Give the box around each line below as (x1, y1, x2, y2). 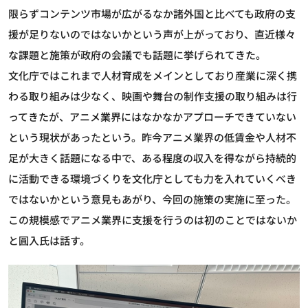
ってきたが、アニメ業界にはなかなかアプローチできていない (8, 109, 296, 124)
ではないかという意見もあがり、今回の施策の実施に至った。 (8, 192, 296, 207)
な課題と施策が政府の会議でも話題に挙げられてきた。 (8, 47, 266, 63)
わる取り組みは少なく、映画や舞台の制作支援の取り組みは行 (8, 89, 297, 104)
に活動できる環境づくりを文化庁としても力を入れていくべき (8, 171, 296, 186)
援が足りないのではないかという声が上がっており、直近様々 (8, 27, 296, 42)
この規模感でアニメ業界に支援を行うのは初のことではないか (8, 212, 297, 228)
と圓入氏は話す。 (8, 233, 90, 248)
